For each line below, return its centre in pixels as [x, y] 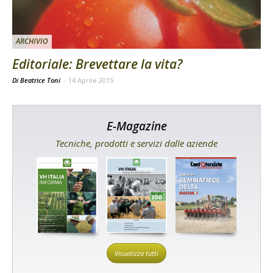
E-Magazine [136, 126]
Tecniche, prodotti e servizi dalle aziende [136, 144]
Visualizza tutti [136, 253]
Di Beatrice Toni [37, 80]
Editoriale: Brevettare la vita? [97, 64]
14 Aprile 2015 [91, 80]
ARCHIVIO [32, 41]
